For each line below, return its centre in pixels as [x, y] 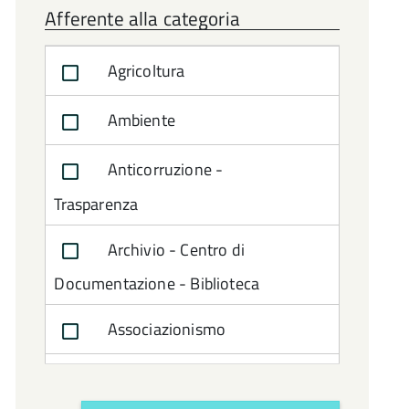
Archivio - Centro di [174, 249]
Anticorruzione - [163, 169]
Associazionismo [165, 329]
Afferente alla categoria [142, 18]
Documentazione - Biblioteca [157, 283]
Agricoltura [144, 71]
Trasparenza [96, 204]
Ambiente [139, 120]
